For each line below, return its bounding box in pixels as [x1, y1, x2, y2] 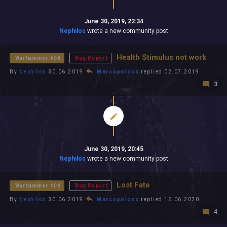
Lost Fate [116, 180, 150, 190]
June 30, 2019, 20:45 [84, 145, 143, 153]
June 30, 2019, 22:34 [84, 18, 143, 25]
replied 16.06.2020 [139, 197, 199, 202]
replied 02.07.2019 [139, 69, 199, 74]
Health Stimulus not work [116, 53, 206, 62]
